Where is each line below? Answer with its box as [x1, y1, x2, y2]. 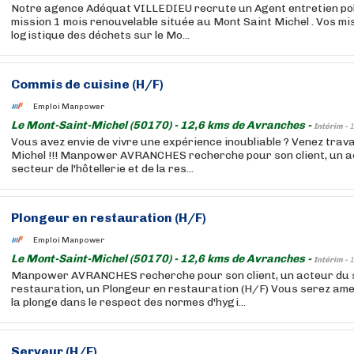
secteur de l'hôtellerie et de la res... [11, 162, 194, 175]
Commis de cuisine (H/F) [11, 77, 164, 92]
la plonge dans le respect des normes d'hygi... [11, 296, 246, 309]
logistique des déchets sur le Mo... [11, 28, 190, 42]
